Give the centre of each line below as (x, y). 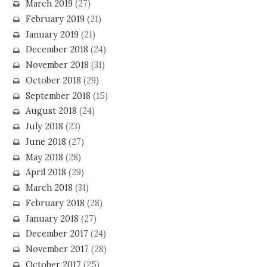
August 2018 (51, 111)
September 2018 (58, 96)
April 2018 (46, 173)
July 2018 (44, 127)
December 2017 (57, 234)
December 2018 (57, 50)
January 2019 (52, 34)
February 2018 (55, 203)
